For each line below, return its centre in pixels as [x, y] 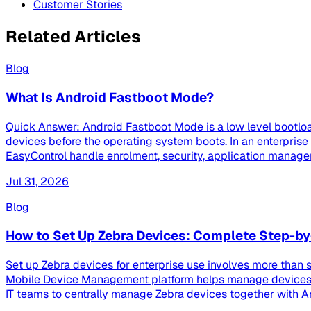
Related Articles [73, 37]
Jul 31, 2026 [37, 181]
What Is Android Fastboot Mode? [110, 97]
